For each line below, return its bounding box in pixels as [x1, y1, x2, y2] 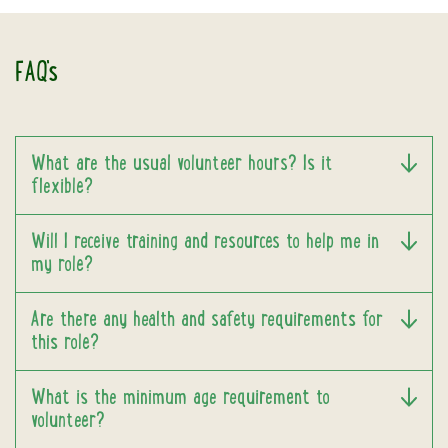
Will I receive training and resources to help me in [31, 232, 379, 252]
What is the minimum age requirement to [31, 388, 330, 408]
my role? [31, 255, 93, 275]
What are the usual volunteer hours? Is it [31, 154, 333, 174]
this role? [31, 333, 99, 353]
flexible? [31, 177, 93, 197]
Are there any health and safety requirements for [31, 310, 384, 330]
